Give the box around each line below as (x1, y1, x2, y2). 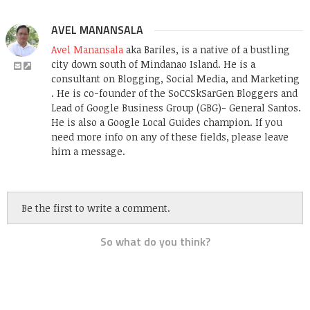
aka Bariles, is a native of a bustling (123, 43, 290, 57)
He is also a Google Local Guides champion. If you (51, 116, 282, 129)
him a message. (51, 145, 125, 158)
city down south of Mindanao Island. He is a (51, 57, 255, 71)
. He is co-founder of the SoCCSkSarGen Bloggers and (51, 86, 298, 100)
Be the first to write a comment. (21, 201, 170, 215)
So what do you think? (100, 233, 210, 250)
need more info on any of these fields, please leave (51, 130, 289, 144)
